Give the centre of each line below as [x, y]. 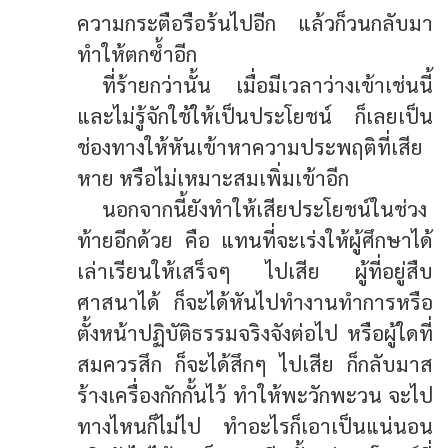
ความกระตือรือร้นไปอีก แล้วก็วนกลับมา [255, 22]
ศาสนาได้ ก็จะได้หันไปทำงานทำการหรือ [255, 301]
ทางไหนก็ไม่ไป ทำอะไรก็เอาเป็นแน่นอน [255, 425]
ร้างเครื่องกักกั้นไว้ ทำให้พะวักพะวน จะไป [255, 394]
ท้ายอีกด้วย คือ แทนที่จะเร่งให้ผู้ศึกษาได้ [255, 239]
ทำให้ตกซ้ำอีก [137, 53]
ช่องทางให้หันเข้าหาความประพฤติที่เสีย [250, 146]
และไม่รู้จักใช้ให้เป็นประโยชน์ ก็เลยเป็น [255, 115]
